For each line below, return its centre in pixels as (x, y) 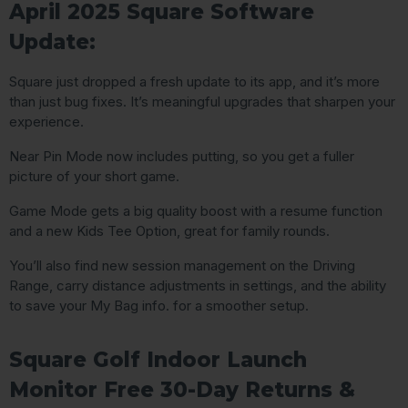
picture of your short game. (94, 177)
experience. (46, 122)
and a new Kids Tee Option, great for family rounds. (169, 231)
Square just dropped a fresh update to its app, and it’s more (194, 82)
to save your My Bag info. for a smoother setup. (159, 306)
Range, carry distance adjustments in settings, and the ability (198, 286)
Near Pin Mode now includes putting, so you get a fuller (182, 157)
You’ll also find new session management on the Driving (182, 266)
